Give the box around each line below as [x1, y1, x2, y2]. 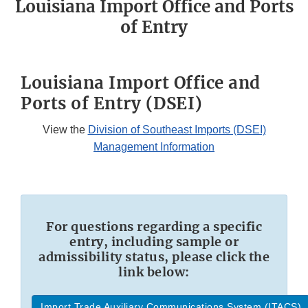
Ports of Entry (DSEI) [21, 93, 203, 115]
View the [42, 124, 88, 136]
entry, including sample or [69, 234, 239, 250]
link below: [118, 264, 190, 280]
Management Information [93, 141, 214, 153]
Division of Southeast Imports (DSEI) [87, 124, 266, 136]
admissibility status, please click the [38, 249, 269, 265]
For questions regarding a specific [46, 219, 262, 235]
